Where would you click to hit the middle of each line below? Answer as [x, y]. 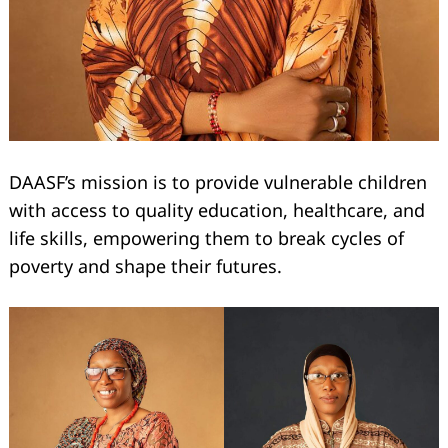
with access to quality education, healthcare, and [217, 209]
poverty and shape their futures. [145, 265]
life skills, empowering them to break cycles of [206, 237]
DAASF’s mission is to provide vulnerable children [218, 181]
